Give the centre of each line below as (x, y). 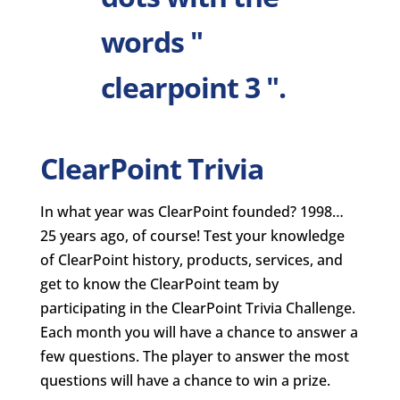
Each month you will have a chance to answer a (199, 332)
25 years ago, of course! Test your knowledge (192, 236)
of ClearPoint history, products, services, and (191, 260)
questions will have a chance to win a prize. (185, 380)
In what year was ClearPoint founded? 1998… (192, 212)
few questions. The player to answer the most (194, 356)
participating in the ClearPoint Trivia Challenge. (197, 308)
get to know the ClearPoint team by (159, 284)
